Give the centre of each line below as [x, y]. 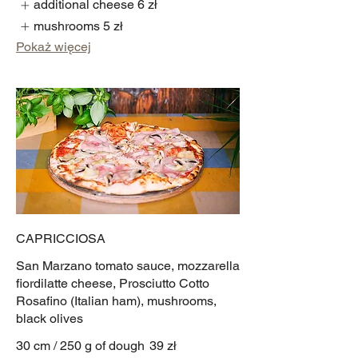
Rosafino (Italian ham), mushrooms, [116, 300]
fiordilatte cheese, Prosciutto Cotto [113, 283]
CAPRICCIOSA [61, 238]
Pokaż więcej [54, 46]
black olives [50, 318]
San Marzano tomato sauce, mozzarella [128, 265]
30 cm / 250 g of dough [80, 345]
